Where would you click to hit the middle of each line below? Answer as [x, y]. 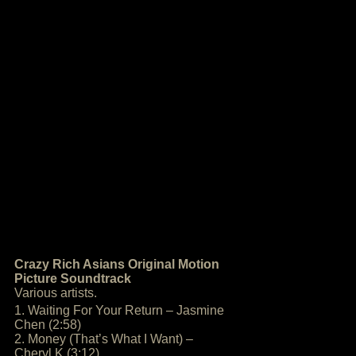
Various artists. [56, 293]
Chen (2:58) [48, 325]
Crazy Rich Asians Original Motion [117, 264]
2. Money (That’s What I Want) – [104, 339]
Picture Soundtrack [73, 279]
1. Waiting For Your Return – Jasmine [119, 310]
